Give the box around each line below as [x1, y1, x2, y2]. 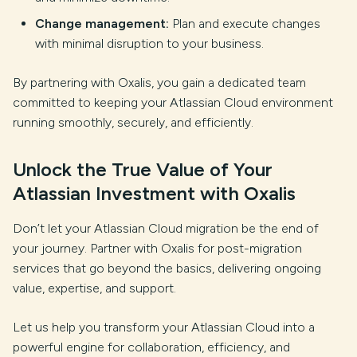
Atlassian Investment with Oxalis [13, 182, 296, 205]
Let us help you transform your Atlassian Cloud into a [13, 320, 315, 335]
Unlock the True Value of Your [13, 158, 273, 181]
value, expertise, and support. [13, 280, 176, 296]
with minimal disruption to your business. [35, 36, 264, 51]
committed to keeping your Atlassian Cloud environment [13, 95, 333, 110]
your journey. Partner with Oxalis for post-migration [13, 241, 302, 256]
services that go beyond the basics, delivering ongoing [13, 261, 321, 276]
